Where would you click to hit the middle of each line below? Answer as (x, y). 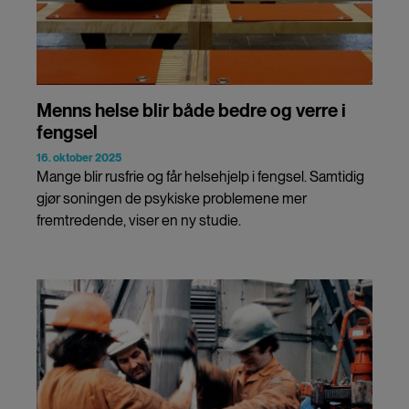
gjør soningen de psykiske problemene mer (172, 198)
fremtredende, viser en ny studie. (139, 220)
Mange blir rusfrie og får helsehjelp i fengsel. (172, 176)
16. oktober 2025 (79, 157)
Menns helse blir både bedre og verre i (191, 110)
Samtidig (337, 176)
